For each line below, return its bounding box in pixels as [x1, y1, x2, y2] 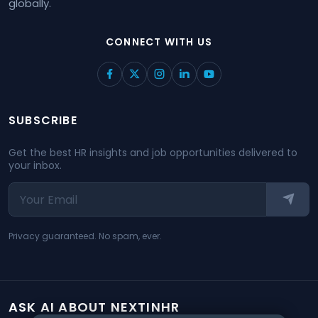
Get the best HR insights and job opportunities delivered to [9, 146, 297, 160]
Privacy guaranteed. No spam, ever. [9, 230, 162, 242]
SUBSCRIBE [9, 112, 77, 128]
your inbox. [9, 158, 62, 172]
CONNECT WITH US [106, 35, 212, 49]
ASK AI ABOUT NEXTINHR [9, 298, 180, 316]
